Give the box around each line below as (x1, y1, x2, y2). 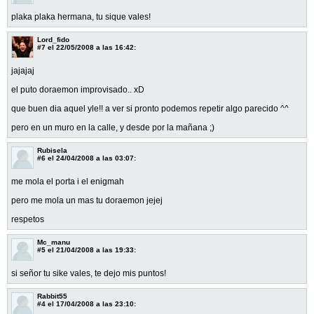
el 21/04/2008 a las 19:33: (46, 245, 136, 254)
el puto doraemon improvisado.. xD (11, 84, 144, 95)
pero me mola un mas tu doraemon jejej (11, 195, 163, 205)
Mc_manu (37, 238, 70, 246)
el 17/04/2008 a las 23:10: (46, 299, 136, 308)
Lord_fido (37, 35, 69, 43)
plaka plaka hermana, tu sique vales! (11, 11, 151, 22)
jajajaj (11, 65, 34, 76)
